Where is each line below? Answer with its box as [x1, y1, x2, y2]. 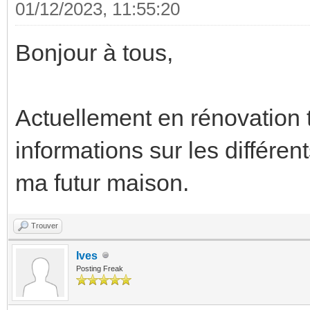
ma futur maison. [15, 169, 189, 196]
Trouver [31, 221, 58, 230]
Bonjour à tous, [15, 39, 173, 66]
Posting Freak [76, 264, 123, 273]
